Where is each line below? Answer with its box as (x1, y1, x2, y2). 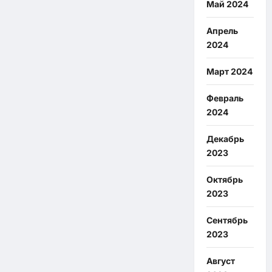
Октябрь (206, 174, 243, 185)
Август (206, 256, 235, 267)
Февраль (206, 93, 243, 104)
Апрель (206, 25, 238, 36)
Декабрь (206, 134, 244, 144)
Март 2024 (206, 66, 253, 77)
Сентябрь (206, 215, 248, 226)
